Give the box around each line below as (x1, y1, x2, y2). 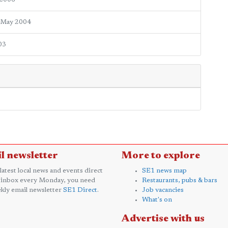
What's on (142, 196, 172, 203)
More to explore (122, 151, 200, 161)
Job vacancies (142, 187, 184, 193)
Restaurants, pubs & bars (142, 177, 217, 184)
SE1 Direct (63, 187, 97, 193)
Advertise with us (122, 214, 205, 224)
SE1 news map (142, 167, 187, 174)
